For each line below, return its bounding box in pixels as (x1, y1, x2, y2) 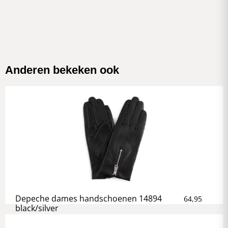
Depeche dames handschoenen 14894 (15, 193, 162, 205)
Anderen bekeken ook (5, 64, 119, 77)
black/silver (15, 203, 59, 214)
